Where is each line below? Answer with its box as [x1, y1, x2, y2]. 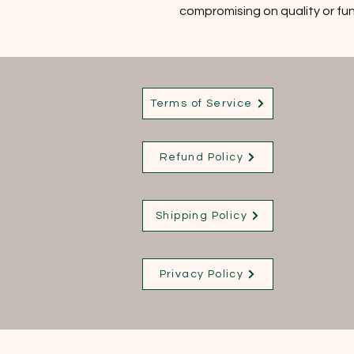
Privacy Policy [159, 268, 244, 280]
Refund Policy [159, 151, 244, 163]
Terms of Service [150, 97, 253, 109]
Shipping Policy [156, 209, 247, 221]
